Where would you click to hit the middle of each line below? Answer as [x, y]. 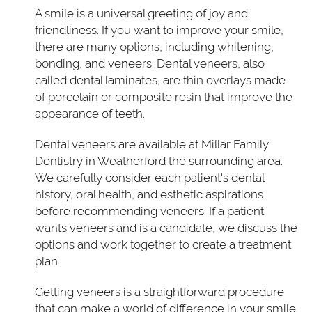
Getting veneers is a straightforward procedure [159, 291]
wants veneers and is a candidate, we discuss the [166, 227]
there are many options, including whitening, [154, 46]
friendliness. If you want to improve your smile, [159, 30]
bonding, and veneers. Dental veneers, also [150, 63]
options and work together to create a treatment [163, 244]
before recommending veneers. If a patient [149, 211]
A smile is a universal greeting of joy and [141, 13]
